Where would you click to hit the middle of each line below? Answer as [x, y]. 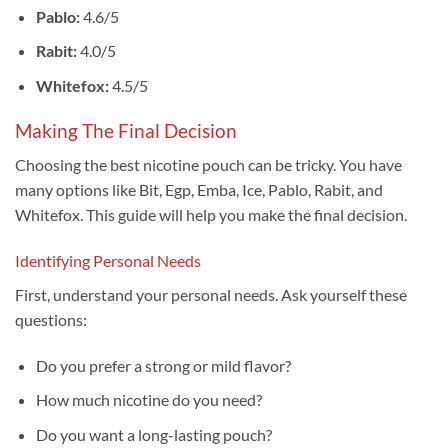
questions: [51, 320]
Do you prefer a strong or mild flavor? [163, 365]
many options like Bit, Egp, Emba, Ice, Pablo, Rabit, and [199, 190]
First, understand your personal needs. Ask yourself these [211, 295]
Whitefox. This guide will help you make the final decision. [211, 215]
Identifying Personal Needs [108, 261]
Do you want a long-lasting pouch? [153, 435]
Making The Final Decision [126, 130]
